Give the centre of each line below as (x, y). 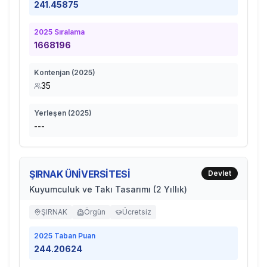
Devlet (220, 173)
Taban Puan (74, 236)
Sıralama (69, 32)
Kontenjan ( (54, 72)
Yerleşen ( (52, 113)
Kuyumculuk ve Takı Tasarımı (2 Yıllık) (108, 189)
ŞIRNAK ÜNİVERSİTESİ (80, 174)
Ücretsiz (137, 212)
